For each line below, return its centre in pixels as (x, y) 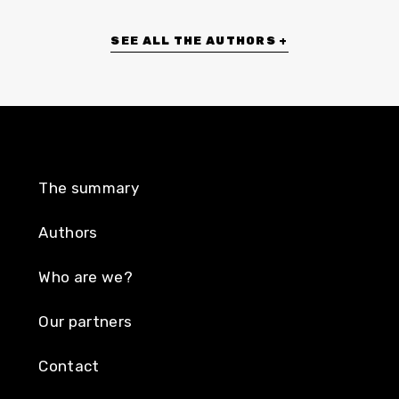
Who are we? (86, 277)
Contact (69, 366)
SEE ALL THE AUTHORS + (199, 40)
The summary (89, 187)
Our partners (85, 321)
